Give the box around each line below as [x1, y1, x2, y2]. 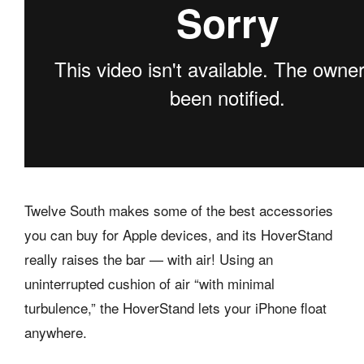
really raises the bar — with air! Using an [24, 248, 273, 269]
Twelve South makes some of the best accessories [24, 199, 333, 220]
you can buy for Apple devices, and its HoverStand [24, 223, 332, 245]
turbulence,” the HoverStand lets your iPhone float [24, 297, 327, 318]
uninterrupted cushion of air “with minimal [24, 272, 275, 293]
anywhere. [24, 321, 87, 342]
